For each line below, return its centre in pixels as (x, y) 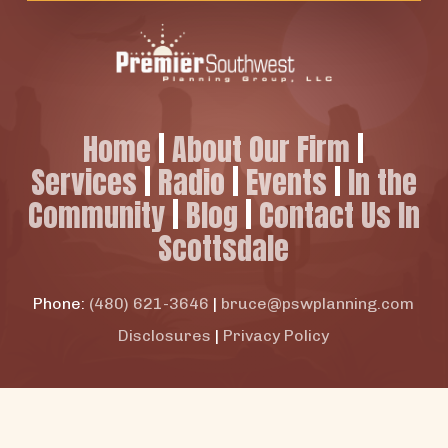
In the (382, 183)
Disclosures (165, 336)
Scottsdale (224, 249)
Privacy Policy (276, 336)
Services (83, 183)
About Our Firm (261, 150)
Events (286, 183)
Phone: (61, 304)
